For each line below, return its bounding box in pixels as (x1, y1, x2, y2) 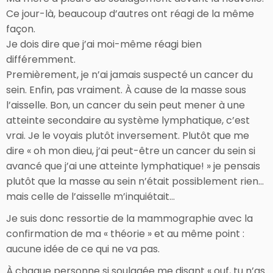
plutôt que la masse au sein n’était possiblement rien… (6, 174, 264, 188)
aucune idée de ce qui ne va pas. (6, 241, 160, 256)
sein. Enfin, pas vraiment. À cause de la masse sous (6, 82, 246, 97)
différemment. (6, 52, 76, 66)
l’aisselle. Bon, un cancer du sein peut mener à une (6, 97, 245, 112)
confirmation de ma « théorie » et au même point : (6, 226, 244, 241)
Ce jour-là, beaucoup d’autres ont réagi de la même (6, 6, 254, 21)
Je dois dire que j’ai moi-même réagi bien (6, 37, 202, 51)
